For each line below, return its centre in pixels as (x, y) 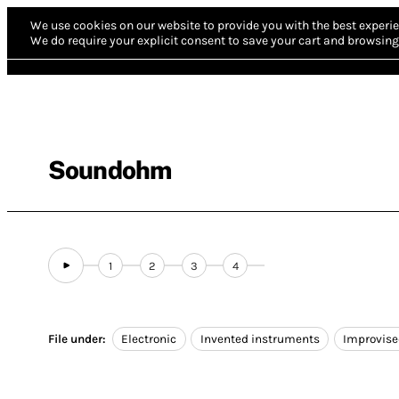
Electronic (149, 339)
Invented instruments (260, 339)
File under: (77, 339)
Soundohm (110, 170)
